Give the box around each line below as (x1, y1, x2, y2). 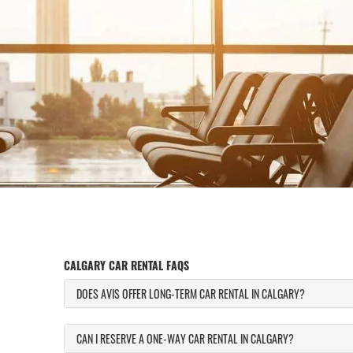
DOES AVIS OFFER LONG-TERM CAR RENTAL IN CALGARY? (76, 285, 305, 302)
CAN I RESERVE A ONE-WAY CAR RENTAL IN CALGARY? (76, 330, 294, 347)
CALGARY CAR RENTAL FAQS (63, 257, 189, 273)
